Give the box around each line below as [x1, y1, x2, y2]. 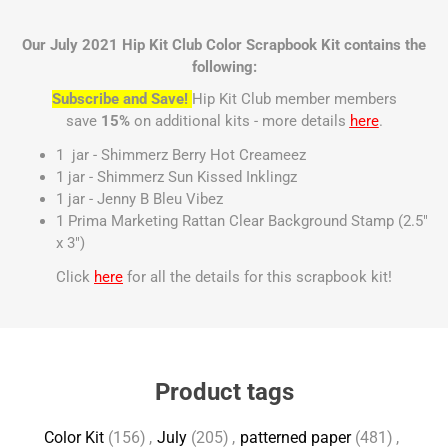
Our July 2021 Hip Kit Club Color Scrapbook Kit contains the [22, 36, 426, 54]
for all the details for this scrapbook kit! [127, 268, 392, 286]
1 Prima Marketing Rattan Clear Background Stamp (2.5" [56, 212, 428, 230]
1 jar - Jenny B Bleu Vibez [56, 190, 223, 208]
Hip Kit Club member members [191, 90, 397, 108]
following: [191, 58, 257, 76]
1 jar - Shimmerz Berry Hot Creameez [56, 146, 306, 164]
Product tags [154, 378, 294, 406]
